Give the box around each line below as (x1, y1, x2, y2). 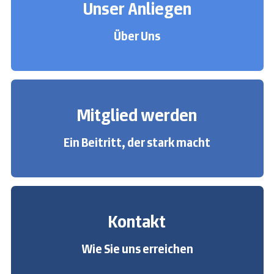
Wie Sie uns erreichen (81, 240, 193, 257)
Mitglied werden (77, 103, 197, 126)
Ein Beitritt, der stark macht (64, 134, 210, 150)
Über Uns (114, 28, 160, 44)
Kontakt (108, 210, 166, 232)
